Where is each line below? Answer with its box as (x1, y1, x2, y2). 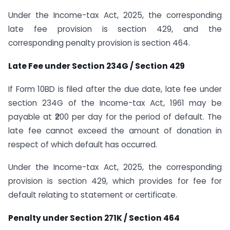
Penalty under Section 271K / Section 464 (8, 213, 180, 224)
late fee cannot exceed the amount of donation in (8, 125, 222, 136)
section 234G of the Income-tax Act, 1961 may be (8, 97, 222, 108)
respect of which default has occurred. (8, 139, 157, 150)
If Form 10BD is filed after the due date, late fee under (8, 83, 222, 94)
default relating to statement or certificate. (8, 189, 177, 201)
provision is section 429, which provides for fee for (8, 176, 222, 187)
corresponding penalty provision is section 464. (8, 37, 190, 48)
